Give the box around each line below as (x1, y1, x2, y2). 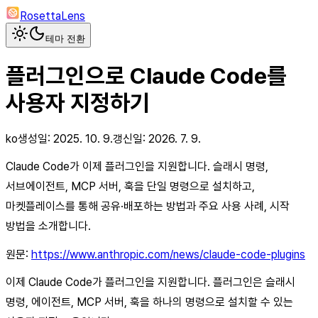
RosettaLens (20, 9, 85, 23)
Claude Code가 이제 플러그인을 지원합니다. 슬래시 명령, (6, 159, 268, 173)
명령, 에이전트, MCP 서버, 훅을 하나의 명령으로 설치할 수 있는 (6, 295, 293, 309)
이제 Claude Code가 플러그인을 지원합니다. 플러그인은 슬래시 (6, 275, 295, 289)
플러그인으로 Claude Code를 (6, 62, 287, 90)
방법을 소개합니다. (6, 219, 91, 233)
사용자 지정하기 (6, 89, 150, 117)
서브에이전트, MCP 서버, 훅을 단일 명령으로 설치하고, (6, 179, 255, 193)
